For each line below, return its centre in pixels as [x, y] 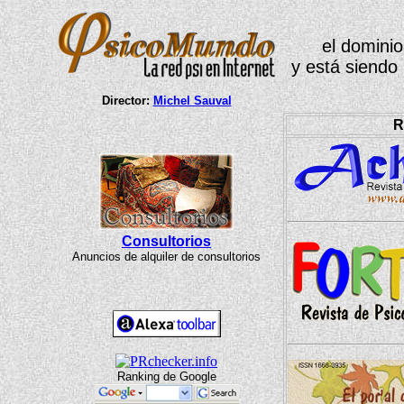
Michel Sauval [192, 101]
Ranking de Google [166, 376]
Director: [127, 101]
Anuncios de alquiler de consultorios [166, 257]
